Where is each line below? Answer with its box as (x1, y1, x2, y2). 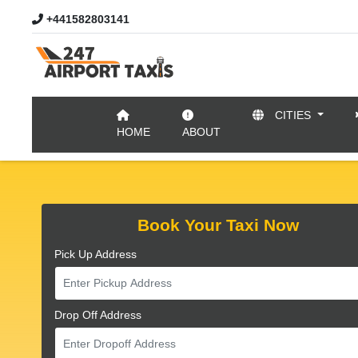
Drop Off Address (54, 308, 141, 321)
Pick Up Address (54, 248, 137, 261)
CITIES (272, 109, 314, 121)
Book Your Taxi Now (137, 216, 299, 234)
